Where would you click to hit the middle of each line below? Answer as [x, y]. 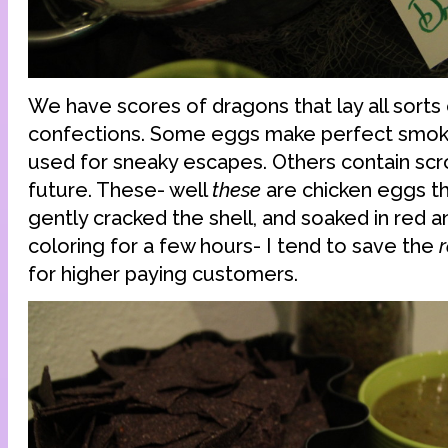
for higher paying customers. [163, 273]
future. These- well [120, 189]
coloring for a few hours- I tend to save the [233, 245]
